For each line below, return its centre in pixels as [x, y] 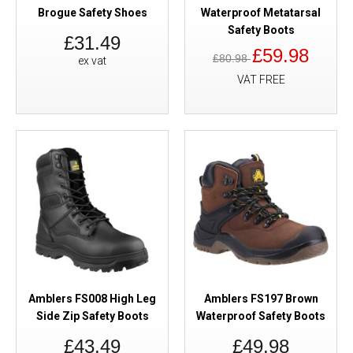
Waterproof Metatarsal [261, 13]
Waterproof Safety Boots [261, 316]
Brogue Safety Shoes [92, 13]
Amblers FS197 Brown [261, 299]
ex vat [92, 61]
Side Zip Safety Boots [92, 316]
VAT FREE [261, 80]
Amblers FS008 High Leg [92, 299]
